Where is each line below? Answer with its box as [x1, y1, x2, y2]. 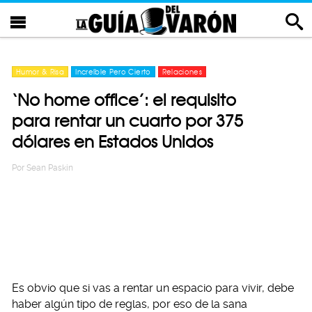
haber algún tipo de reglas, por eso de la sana [12, 297, 247, 311]
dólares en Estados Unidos [12, 132, 213, 152]
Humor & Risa [16, 68, 65, 76]
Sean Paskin [26, 163, 73, 173]
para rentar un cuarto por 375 [12, 111, 243, 131]
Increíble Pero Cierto [75, 68, 151, 76]
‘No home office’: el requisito [12, 90, 236, 110]
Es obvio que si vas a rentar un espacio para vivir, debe [12, 281, 294, 295]
